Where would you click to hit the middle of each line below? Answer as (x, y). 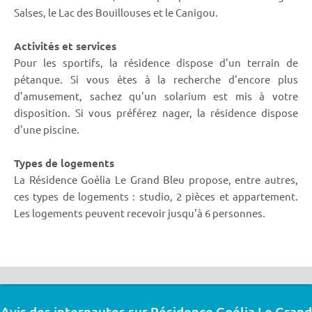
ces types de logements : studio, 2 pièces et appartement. (156, 196)
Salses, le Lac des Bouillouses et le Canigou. (116, 13)
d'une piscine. (47, 130)
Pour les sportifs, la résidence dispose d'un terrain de (156, 63)
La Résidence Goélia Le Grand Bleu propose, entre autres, (156, 180)
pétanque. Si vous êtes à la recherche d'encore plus (156, 79)
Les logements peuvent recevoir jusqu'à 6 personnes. (140, 213)
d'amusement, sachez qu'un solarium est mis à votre (156, 96)
